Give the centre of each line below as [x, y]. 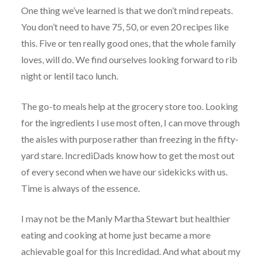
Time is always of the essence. [80, 188]
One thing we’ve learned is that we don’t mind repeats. [127, 11]
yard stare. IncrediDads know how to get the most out [127, 156]
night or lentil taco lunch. [69, 76]
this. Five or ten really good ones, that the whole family [128, 43]
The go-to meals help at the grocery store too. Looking [129, 106]
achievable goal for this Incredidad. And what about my [130, 251]
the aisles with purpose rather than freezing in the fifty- [130, 139]
